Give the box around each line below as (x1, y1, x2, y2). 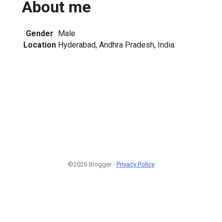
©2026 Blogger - (67, 160, 116, 168)
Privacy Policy (116, 160, 155, 168)
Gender (26, 28, 54, 38)
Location (23, 40, 56, 50)
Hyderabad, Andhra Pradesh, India (58, 40, 174, 50)
